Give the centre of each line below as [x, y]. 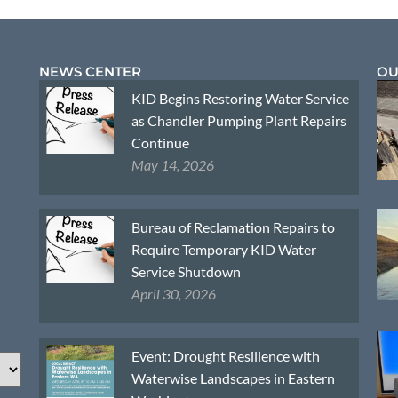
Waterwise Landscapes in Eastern [233, 378]
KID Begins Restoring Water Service [240, 98]
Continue [160, 142]
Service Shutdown [186, 271]
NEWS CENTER [90, 71]
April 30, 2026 [173, 293]
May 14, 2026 [172, 164]
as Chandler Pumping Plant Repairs [239, 120]
